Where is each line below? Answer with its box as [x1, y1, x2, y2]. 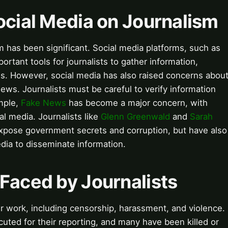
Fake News [21, 98, 66, 108]
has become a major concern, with [66, 98, 208, 108]
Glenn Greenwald [101, 111, 170, 122]
